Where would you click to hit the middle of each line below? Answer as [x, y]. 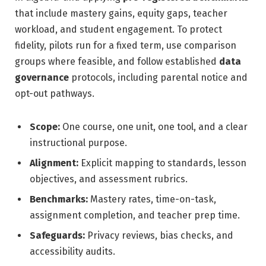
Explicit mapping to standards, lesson [162, 163]
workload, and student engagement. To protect [118, 29]
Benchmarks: [59, 199]
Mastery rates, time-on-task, [152, 199]
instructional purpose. [78, 142]
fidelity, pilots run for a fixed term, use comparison [126, 45]
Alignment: [54, 163]
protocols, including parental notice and [158, 77]
